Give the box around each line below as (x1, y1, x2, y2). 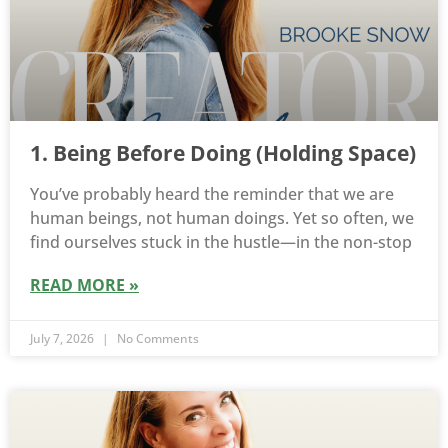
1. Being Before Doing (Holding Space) (30, 139, 416, 168)
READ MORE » (30, 274, 139, 297)
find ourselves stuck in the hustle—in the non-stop (30, 231, 412, 254)
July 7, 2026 (30, 330, 97, 348)
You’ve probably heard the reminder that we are (30, 183, 394, 206)
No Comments (114, 330, 199, 348)
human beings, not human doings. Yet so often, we (30, 207, 414, 230)
